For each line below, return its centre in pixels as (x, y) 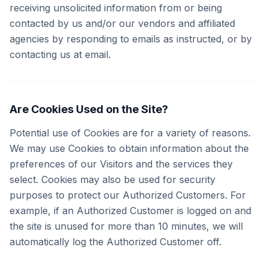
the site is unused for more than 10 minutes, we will (126, 226)
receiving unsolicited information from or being (116, 8)
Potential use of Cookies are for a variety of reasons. (130, 133)
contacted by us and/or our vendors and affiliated (122, 23)
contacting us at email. (60, 54)
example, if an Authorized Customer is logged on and (130, 211)
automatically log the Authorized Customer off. (115, 242)
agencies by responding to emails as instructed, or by (131, 39)
